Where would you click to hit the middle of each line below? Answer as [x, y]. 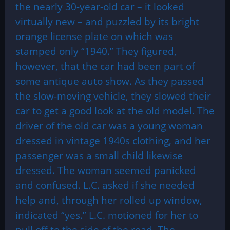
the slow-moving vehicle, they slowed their [113, 96]
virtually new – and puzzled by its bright [107, 21]
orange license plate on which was [94, 36]
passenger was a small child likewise [99, 155]
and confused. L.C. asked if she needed [105, 185]
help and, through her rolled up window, [109, 200]
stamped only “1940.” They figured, [96, 51]
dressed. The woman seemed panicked [106, 170]
